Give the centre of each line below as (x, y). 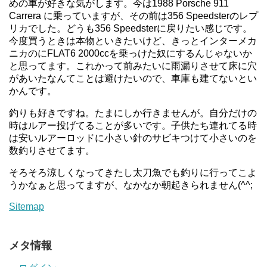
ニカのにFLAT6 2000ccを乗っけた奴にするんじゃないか (131, 53)
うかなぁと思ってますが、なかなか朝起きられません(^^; (131, 185)
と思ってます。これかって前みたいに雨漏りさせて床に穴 (133, 66)
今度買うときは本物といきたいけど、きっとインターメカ (133, 41)
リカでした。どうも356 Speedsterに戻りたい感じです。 (131, 28)
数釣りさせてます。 (52, 150)
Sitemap (27, 206)
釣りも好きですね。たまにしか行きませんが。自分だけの (133, 113)
